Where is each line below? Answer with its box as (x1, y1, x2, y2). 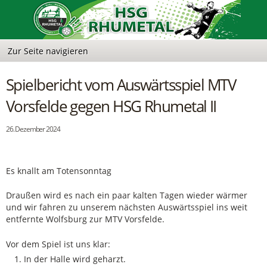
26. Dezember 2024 (6, 125, 60, 133)
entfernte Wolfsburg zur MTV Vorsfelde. (6, 213, 164, 225)
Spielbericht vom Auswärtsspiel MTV (6, 74, 236, 95)
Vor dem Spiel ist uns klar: (6, 238, 110, 250)
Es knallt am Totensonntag (6, 164, 111, 176)
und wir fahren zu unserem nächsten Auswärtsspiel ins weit (6, 201, 247, 213)
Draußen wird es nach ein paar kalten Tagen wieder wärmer (6, 190, 247, 201)
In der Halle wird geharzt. (24, 253, 126, 265)
